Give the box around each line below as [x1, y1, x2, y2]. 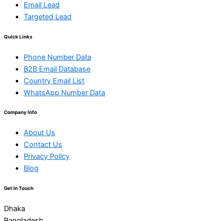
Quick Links [4, 34, 32, 39]
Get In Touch [4, 185, 34, 191]
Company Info [4, 110, 37, 115]
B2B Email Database [24, 64, 90, 74]
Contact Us [24, 140, 62, 149]
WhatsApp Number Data [24, 88, 105, 97]
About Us [24, 128, 55, 138]
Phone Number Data [24, 52, 91, 62]
